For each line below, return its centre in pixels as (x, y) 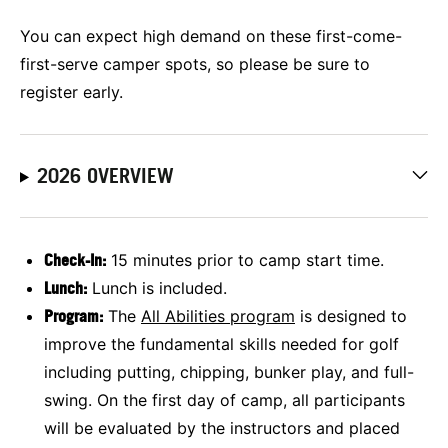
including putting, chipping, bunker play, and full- (229, 371)
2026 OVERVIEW (105, 175)
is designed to (351, 315)
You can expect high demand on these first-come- (211, 35)
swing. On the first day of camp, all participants (224, 399)
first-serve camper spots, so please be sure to (195, 63)
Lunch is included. (157, 287)
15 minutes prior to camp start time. (245, 259)
